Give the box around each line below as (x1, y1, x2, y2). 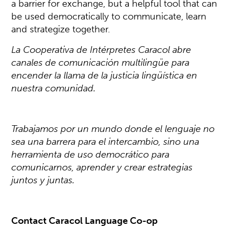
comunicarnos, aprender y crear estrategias (11, 162, 193, 173)
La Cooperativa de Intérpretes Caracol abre (11, 44, 191, 55)
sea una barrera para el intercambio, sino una (11, 136, 200, 147)
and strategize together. (11, 24, 110, 35)
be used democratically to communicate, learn (11, 11, 207, 22)
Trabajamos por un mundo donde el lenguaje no (11, 123, 215, 135)
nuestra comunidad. (11, 83, 96, 94)
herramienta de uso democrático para (11, 149, 170, 160)
